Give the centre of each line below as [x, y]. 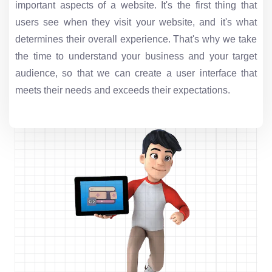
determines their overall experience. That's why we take [136, 39]
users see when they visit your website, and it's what [136, 22]
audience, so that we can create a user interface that [136, 73]
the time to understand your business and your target [136, 56]
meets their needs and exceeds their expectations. [123, 90]
